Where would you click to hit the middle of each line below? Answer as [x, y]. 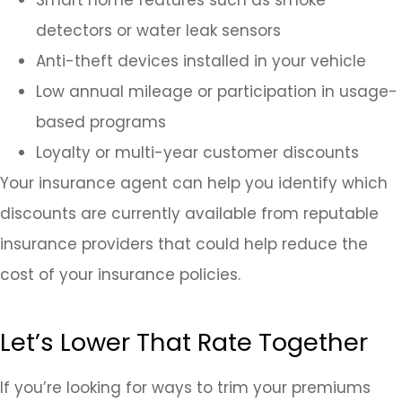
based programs [101, 122]
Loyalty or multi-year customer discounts [197, 152]
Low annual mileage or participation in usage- [217, 91]
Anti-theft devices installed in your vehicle [201, 61]
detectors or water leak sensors [158, 30]
